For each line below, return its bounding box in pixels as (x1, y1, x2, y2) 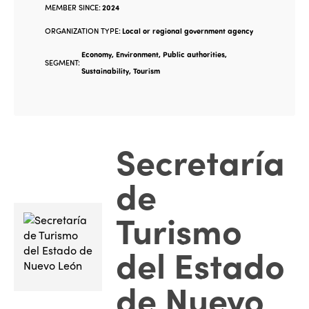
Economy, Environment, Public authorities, (81, 48, 227, 59)
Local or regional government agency (122, 25, 253, 36)
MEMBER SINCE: (45, 1, 101, 12)
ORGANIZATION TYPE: (45, 25, 121, 36)
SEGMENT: (45, 57, 80, 68)
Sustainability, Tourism (81, 65, 160, 76)
